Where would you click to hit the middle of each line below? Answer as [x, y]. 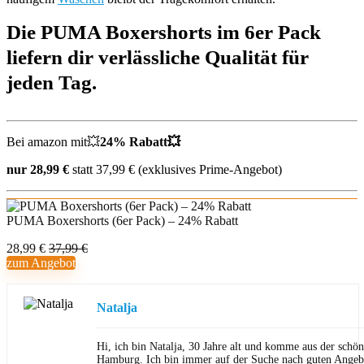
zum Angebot [41, 263]
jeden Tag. [52, 82]
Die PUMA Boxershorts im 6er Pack [164, 32]
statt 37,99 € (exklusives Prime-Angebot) [175, 169]
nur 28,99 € [38, 169]
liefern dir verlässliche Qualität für [158, 57]
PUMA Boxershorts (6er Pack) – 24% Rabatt [122, 221]
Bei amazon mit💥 [53, 142]
